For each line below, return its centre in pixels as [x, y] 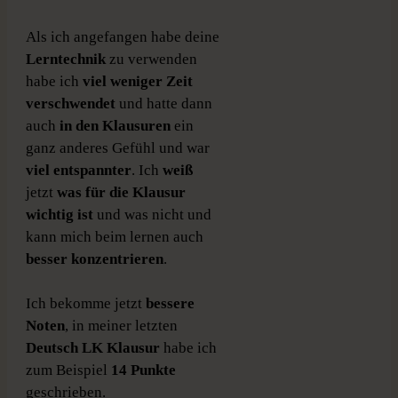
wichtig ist [60, 215]
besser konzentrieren [95, 259]
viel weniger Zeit [138, 82]
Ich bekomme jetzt [86, 304]
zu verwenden [153, 60]
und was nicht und [152, 215]
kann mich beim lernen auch [115, 237]
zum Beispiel [68, 370]
